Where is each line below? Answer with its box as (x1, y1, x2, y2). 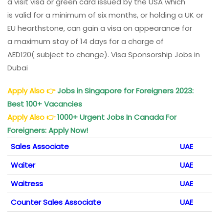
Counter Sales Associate (11, 197, 101, 207)
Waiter (11, 159, 35, 170)
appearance (134, 22, 180, 33)
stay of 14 (50, 36, 89, 46)
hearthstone (18, 22, 64, 33)
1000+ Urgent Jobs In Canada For (57, 111, 176, 122)
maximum (14, 36, 50, 46)
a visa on (98, 22, 134, 33)
